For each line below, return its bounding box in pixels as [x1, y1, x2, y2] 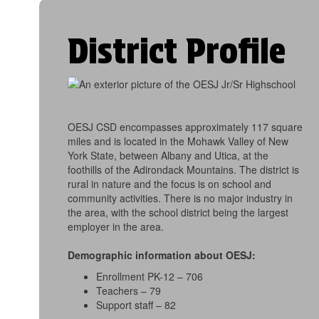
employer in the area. [68, 219, 164, 234]
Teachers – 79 [96, 283, 161, 298]
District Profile [68, 31, 286, 73]
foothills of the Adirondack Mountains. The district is [68, 162, 299, 177]
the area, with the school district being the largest [68, 205, 288, 220]
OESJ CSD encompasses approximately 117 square [68, 120, 303, 135]
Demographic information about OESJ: [68, 248, 256, 263]
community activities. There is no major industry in [68, 191, 293, 206]
